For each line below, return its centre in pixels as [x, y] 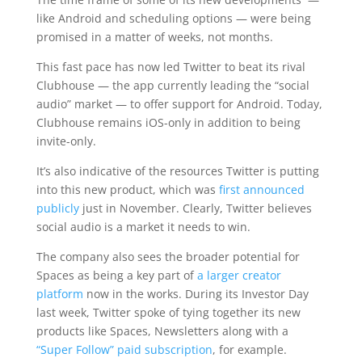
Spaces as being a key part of [116, 275]
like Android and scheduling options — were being [173, 18]
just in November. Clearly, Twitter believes [195, 208]
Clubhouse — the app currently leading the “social [173, 85]
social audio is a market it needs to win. [143, 227]
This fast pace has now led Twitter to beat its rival [170, 67]
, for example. [249, 349]
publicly [57, 208]
